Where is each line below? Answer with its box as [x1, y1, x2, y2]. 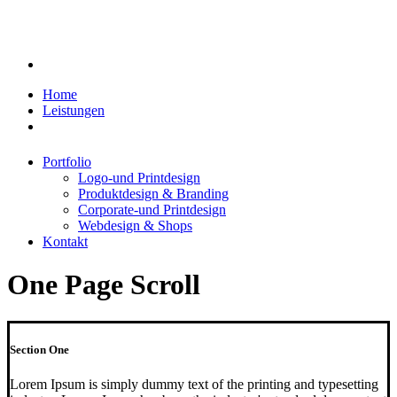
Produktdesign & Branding [78, 186, 229, 201]
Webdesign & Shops [78, 218, 192, 233]
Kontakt [43, 234, 88, 249]
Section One [10, 343, 69, 357]
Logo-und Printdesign [78, 170, 200, 185]
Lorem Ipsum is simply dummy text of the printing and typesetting [10, 377, 378, 393]
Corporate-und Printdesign [78, 202, 226, 217]
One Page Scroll [7, 269, 200, 301]
